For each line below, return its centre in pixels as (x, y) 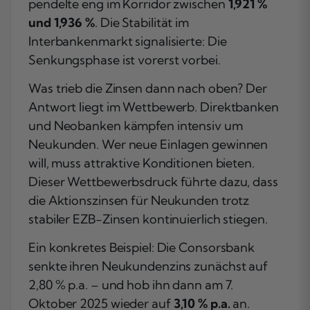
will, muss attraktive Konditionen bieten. (142, 163)
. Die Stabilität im (142, 22)
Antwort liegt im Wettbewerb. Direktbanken (154, 107)
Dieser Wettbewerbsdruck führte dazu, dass (153, 181)
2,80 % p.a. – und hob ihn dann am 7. (131, 284)
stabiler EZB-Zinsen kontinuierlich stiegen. (148, 219)
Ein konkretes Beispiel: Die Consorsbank (142, 247)
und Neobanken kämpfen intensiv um (136, 125)
